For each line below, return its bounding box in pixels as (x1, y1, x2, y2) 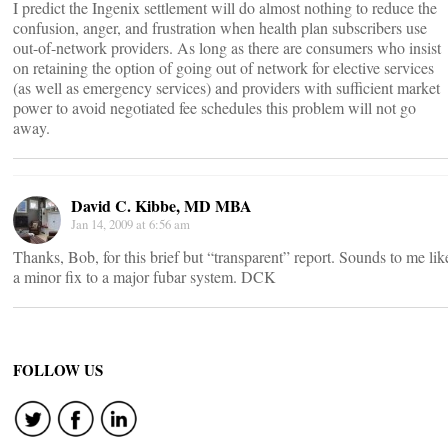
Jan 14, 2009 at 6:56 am (71, 215, 190, 233)
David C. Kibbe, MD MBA (71, 194, 252, 217)
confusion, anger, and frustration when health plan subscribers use (13, 17, 427, 38)
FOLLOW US (13, 359, 103, 381)
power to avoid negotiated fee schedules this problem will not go (13, 97, 416, 118)
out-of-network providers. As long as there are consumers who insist (13, 37, 441, 58)
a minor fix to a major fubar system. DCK (13, 266, 276, 287)
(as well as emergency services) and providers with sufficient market (13, 77, 440, 98)
